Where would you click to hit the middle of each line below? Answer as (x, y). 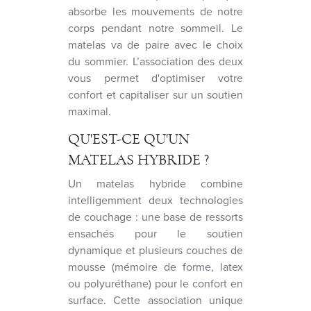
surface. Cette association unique (155, 300)
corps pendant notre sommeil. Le (155, 28)
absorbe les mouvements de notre (155, 11)
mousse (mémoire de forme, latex (155, 267)
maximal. (90, 111)
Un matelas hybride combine (155, 183)
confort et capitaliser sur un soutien (155, 94)
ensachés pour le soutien (155, 233)
